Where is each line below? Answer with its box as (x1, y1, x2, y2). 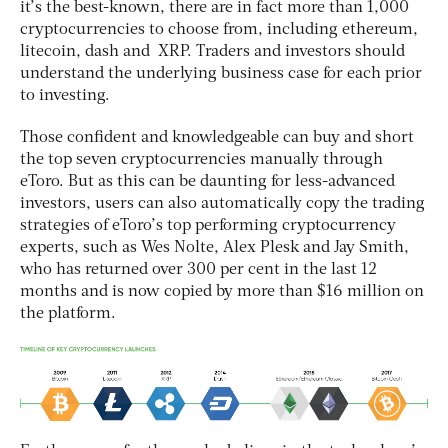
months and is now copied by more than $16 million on (20, 284, 424, 301)
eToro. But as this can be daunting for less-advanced (20, 174, 395, 191)
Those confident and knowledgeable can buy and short (20, 130, 414, 147)
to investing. (20, 88, 110, 105)
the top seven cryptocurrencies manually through (20, 152, 383, 169)
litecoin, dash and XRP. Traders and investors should (20, 44, 405, 61)
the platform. (20, 306, 116, 323)
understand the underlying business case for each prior (20, 66, 422, 83)
